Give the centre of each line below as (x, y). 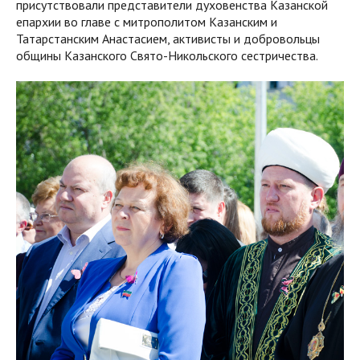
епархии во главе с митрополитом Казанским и (147, 22)
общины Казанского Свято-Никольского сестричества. (167, 56)
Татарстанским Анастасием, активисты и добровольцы (168, 39)
